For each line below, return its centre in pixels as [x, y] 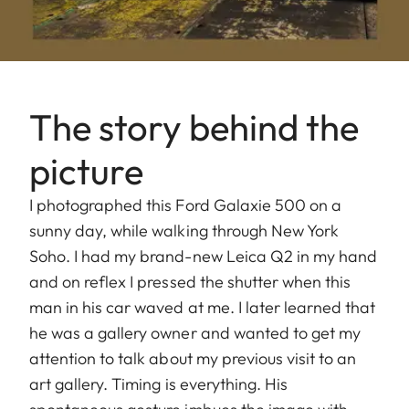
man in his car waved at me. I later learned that [203, 307]
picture [86, 170]
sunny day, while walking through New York [184, 230]
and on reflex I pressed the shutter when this [190, 281]
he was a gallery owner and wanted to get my [195, 332]
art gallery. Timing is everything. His [158, 383]
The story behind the [194, 126]
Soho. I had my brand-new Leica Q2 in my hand [204, 256]
